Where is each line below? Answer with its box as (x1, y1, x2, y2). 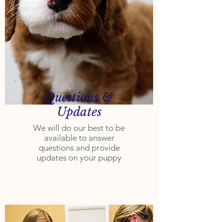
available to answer (44, 133, 114, 143)
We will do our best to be (33, 123, 125, 133)
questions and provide (38, 143, 120, 153)
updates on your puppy (37, 153, 121, 163)
